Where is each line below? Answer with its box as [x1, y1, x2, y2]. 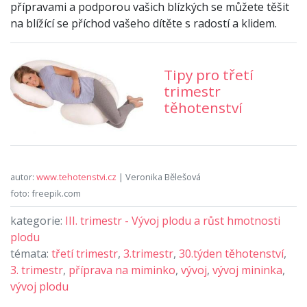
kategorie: [10, 213, 65, 229]
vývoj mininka [212, 262, 282, 278]
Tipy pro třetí [164, 65, 254, 85]
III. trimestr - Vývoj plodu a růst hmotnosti [65, 213, 280, 229]
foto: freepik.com [10, 187, 81, 200]
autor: [10, 171, 36, 184]
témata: [10, 246, 51, 262]
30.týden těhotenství [179, 246, 284, 262]
